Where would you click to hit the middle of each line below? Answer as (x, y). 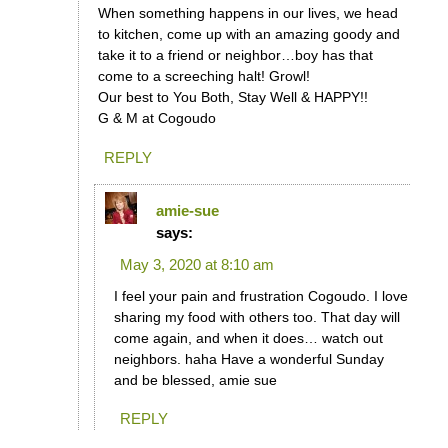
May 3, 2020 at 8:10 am (196, 264)
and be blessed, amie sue (195, 379)
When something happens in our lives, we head (247, 13)
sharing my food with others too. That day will (256, 316)
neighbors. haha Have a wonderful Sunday (248, 358)
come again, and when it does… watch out (248, 337)
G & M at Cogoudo (156, 118)
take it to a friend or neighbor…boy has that (235, 55)
